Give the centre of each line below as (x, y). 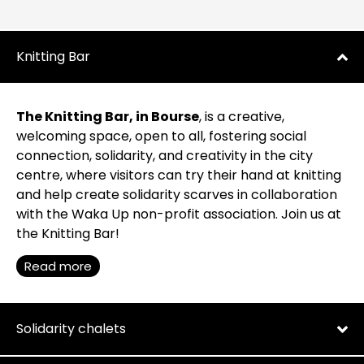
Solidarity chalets (71, 329)
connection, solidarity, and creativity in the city (165, 156)
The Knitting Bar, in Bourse (108, 117)
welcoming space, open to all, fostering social (161, 136)
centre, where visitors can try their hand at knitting (179, 175)
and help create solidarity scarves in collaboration (177, 195)
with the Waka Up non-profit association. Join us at (179, 214)
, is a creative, (242, 117)
